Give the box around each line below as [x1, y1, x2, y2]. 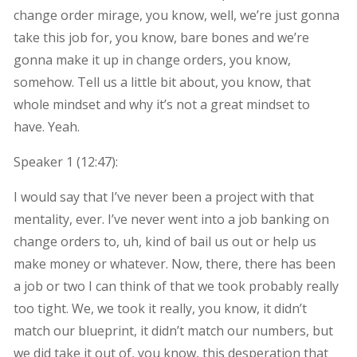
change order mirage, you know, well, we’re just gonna [13, 6, 339, 24]
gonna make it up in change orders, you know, [13, 50, 291, 69]
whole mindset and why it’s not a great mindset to [13, 95, 310, 113]
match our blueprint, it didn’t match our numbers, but [13, 321, 333, 339]
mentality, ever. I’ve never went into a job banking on [13, 210, 329, 228]
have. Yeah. [13, 117, 80, 135]
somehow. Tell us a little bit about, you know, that [13, 73, 311, 91]
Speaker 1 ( [13, 152, 80, 171]
